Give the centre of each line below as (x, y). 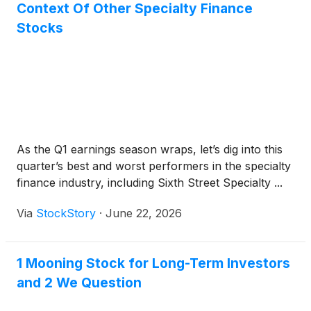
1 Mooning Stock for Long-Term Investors (153, 263)
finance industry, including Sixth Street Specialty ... (150, 183)
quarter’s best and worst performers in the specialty (154, 166)
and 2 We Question (79, 283)
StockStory (66, 213)
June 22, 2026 (144, 213)
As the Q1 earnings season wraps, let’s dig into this (150, 150)
